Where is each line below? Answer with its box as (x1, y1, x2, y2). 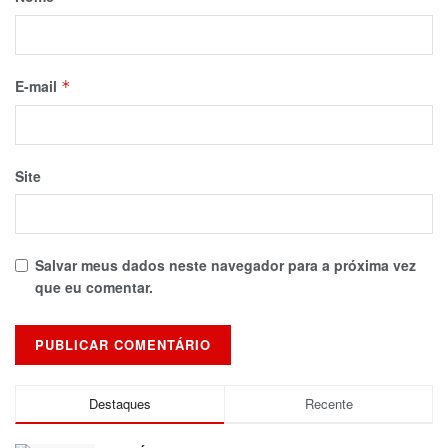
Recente (304, 394, 353, 414)
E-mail (15, 76, 61, 97)
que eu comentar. (35, 277, 153, 298)
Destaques (89, 394, 151, 414)
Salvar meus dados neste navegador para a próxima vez (35, 255, 416, 276)
